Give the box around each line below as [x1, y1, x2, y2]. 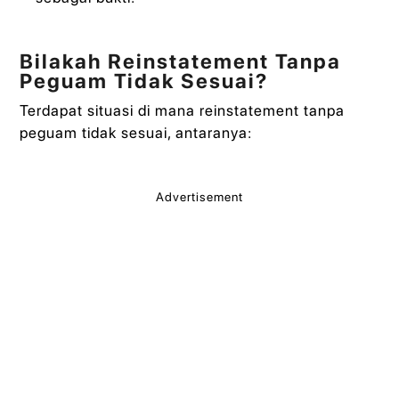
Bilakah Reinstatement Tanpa [20, 49, 342, 75]
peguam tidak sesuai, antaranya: [20, 124, 253, 142]
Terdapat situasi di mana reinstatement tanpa [20, 102, 346, 120]
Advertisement [156, 190, 243, 205]
